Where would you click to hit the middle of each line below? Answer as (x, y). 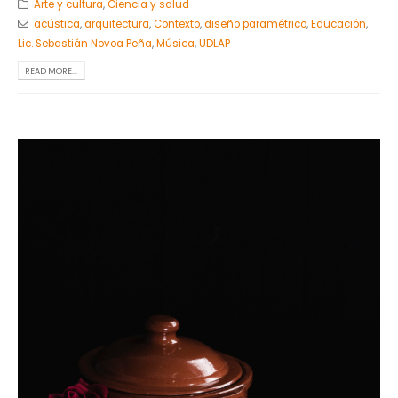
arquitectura (116, 24)
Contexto (176, 24)
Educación (338, 24)
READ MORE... (52, 70)
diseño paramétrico (255, 24)
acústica (56, 24)
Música (175, 43)
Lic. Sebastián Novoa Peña (85, 43)
